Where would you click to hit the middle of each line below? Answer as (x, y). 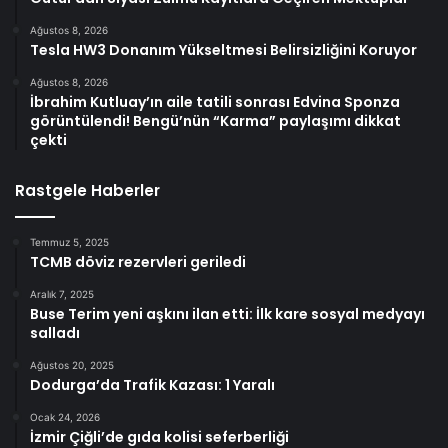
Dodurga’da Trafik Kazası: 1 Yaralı (152, 385)
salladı (55, 333)
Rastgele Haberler (87, 191)
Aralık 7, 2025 (62, 294)
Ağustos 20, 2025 (72, 365)
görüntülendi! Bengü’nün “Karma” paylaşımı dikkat (215, 121)
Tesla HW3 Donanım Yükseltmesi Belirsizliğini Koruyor (223, 50)
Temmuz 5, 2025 (69, 242)
